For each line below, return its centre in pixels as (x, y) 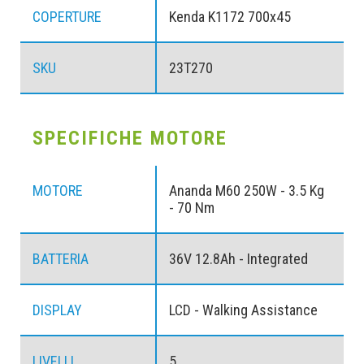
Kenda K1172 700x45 (230, 17)
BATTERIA (61, 259)
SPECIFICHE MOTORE (130, 139)
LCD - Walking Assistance (243, 310)
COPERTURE (67, 17)
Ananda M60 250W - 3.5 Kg (246, 191)
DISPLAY (57, 310)
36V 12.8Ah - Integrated (238, 259)
